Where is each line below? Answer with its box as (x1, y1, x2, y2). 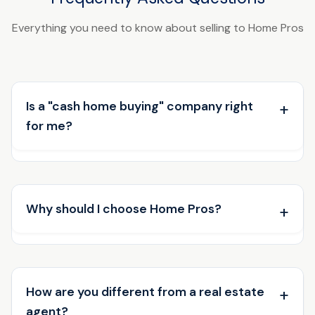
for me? (26, 117, 72, 134)
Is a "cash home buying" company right (26, 98, 253, 114)
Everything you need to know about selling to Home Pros (11, 20, 304, 35)
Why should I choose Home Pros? (26, 200, 221, 217)
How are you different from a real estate (26, 283, 264, 300)
